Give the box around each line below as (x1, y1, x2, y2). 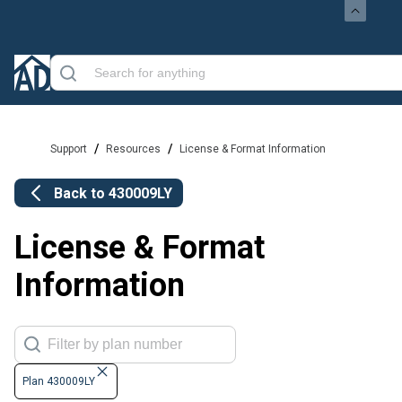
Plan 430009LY (22, 375, 95, 389)
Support (50, 143, 87, 155)
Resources (106, 143, 161, 155)
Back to (54, 184, 109, 202)
